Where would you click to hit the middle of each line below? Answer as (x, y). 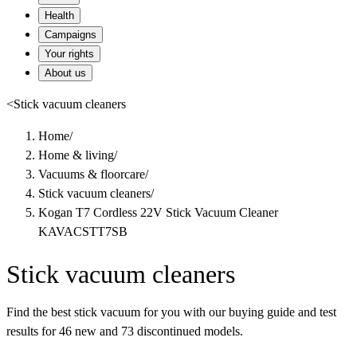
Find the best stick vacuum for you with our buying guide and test (171, 312)
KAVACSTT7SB (83, 231)
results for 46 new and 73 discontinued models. (125, 331)
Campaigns (71, 35)
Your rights (69, 54)
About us (65, 73)
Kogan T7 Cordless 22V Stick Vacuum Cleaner (158, 212)
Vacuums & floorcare (92, 174)
